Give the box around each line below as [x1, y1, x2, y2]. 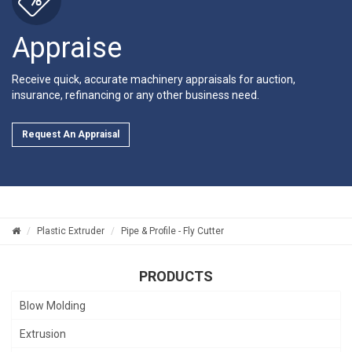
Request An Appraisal [22, 128, 119, 140]
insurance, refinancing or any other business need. [12, 88, 259, 101]
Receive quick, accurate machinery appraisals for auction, [12, 72, 295, 86]
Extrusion [20, 327, 66, 340]
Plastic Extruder [37, 225, 104, 236]
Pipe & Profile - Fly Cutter [121, 225, 224, 236]
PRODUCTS [139, 267, 213, 284]
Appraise [12, 31, 122, 64]
